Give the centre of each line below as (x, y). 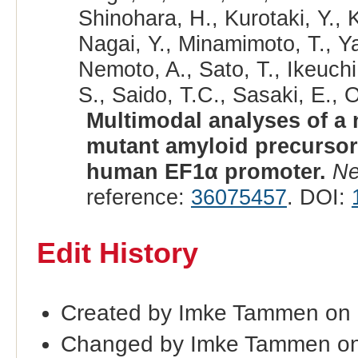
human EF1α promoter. (206, 171)
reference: (138, 197)
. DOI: (319, 197)
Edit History (117, 254)
